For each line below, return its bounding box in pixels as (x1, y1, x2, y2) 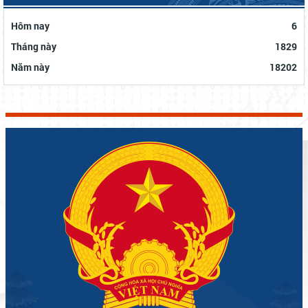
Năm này (11, 60, 49, 74)
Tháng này (11, 40, 56, 54)
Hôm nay (11, 19, 49, 33)
